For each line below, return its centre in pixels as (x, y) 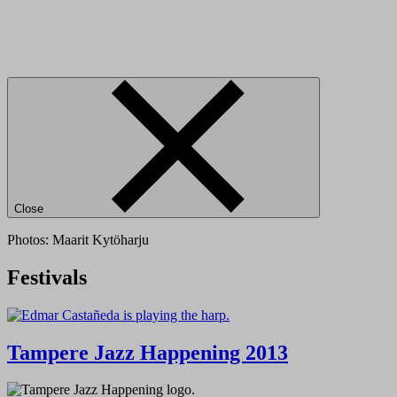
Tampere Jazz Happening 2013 (148, 352)
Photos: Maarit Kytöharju (78, 239)
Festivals (47, 277)
